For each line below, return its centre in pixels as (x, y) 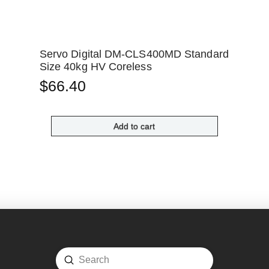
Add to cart (134, 126)
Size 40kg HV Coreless (95, 67)
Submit (84, 259)
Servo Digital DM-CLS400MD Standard (134, 54)
